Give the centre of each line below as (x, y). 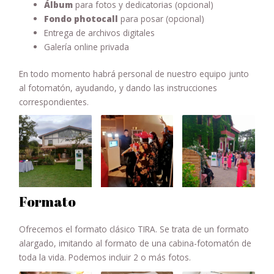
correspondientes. (54, 102)
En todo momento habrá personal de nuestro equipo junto (134, 73)
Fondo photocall (81, 19)
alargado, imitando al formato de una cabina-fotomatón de (135, 243)
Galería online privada (87, 47)
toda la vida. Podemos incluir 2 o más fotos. (105, 257)
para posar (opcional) (161, 19)
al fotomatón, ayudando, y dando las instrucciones (118, 87)
